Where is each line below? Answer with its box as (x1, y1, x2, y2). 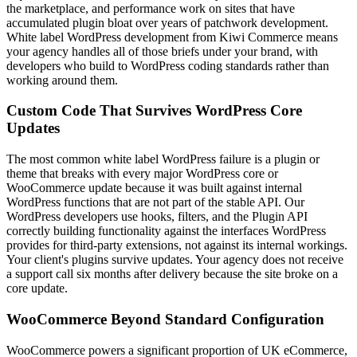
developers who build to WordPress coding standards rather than (6, 58, 329, 73)
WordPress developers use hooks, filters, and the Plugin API (6, 210, 308, 224)
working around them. (6, 73, 118, 87)
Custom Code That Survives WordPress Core (6, 102, 302, 120)
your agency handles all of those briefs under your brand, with (6, 44, 318, 58)
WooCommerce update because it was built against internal (6, 181, 302, 195)
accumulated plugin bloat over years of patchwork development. (6, 15, 328, 29)
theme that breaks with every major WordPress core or (6, 167, 278, 181)
